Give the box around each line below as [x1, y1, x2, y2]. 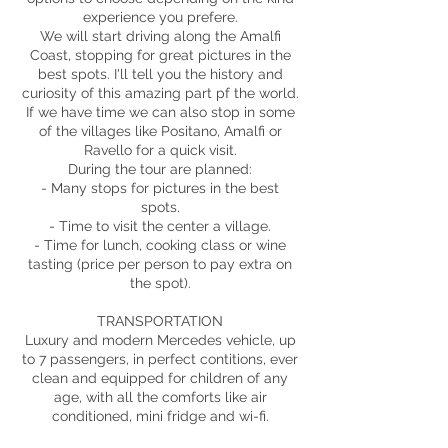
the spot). [129, 275, 191, 291]
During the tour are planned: [68, 161, 252, 177]
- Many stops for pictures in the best [41, 180, 279, 196]
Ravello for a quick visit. [83, 142, 237, 158]
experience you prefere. [82, 9, 238, 25]
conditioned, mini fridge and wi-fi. [51, 408, 269, 424]
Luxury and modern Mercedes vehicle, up [24, 332, 296, 348]
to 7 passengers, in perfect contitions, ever [22, 351, 298, 367]
